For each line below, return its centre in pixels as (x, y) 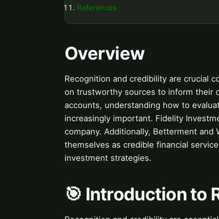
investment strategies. (108, 158)
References (97, 7)
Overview (105, 53)
